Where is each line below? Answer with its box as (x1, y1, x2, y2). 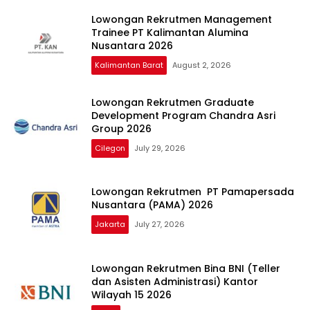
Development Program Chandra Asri (91, 108, 275, 122)
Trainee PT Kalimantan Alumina (91, 25, 248, 39)
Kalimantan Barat (95, 59, 163, 71)
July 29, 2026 (134, 142, 185, 154)
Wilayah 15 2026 (91, 287, 172, 302)
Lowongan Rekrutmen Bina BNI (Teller (91, 261, 280, 275)
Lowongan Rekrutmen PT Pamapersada (91, 185, 294, 199)
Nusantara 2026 (91, 38, 173, 53)
